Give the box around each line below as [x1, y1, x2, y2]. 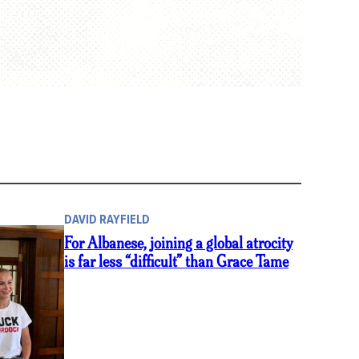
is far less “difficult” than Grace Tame [64, 255, 288, 271]
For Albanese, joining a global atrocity [64, 236, 292, 252]
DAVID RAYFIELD [64, 209, 150, 228]
